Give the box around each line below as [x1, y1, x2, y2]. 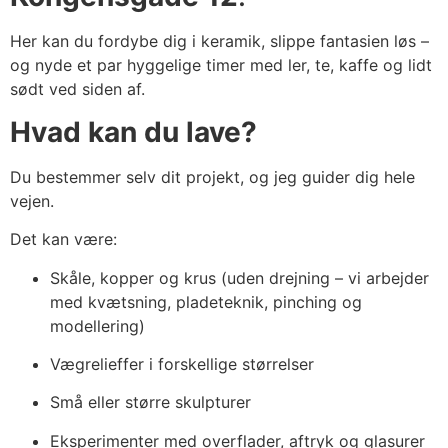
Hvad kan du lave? [10, 114, 257, 149]
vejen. [10, 190, 54, 211]
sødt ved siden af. [10, 79, 145, 100]
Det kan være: [10, 229, 117, 250]
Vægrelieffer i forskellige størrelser [50, 353, 314, 374]
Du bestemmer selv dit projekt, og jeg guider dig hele [10, 166, 415, 187]
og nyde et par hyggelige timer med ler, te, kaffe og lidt [10, 55, 432, 76]
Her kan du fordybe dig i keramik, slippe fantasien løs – [10, 31, 429, 52]
